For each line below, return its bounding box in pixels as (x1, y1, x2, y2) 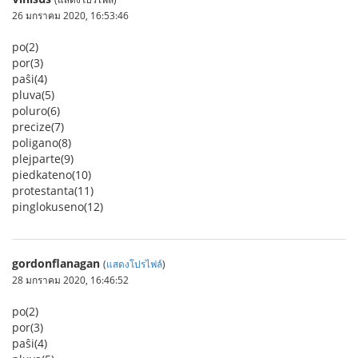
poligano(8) (12, 135, 71, 150)
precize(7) (12, 119, 64, 134)
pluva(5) (12, 87, 54, 102)
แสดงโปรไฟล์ (106, 257, 162, 270)
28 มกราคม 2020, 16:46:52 (12, 273, 129, 286)
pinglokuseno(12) (12, 199, 103, 214)
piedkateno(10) (12, 167, 91, 182)
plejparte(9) (12, 151, 74, 166)
